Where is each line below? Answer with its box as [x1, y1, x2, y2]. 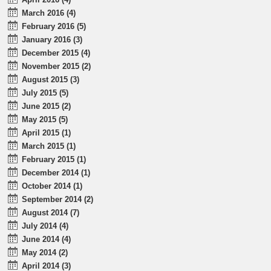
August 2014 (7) [22, 207, 80, 217]
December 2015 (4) [22, 48, 91, 57]
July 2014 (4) [22, 221, 69, 230]
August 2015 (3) [22, 74, 80, 84]
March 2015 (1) [22, 141, 76, 151]
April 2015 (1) [22, 128, 71, 137]
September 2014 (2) [22, 194, 94, 204]
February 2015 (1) [22, 154, 87, 164]
